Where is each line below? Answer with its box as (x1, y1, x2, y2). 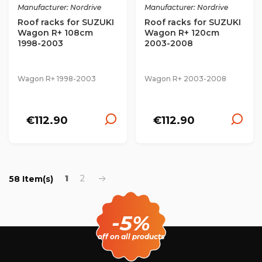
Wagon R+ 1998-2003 (18, 74, 96, 83)
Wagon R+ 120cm (144, 27, 219, 38)
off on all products (98, 232, 164, 240)
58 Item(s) (9, 173, 53, 184)
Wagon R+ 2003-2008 (144, 74, 226, 83)
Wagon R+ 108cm (18, 27, 93, 38)
